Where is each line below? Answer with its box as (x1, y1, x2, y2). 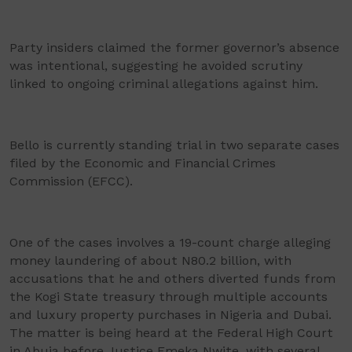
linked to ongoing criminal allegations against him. (9, 75, 318, 91)
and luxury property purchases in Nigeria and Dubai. (9, 306, 332, 322)
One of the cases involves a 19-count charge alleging (9, 234, 331, 250)
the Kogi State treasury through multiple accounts (9, 288, 328, 304)
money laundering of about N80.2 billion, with (9, 252, 291, 268)
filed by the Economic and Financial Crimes (9, 155, 276, 170)
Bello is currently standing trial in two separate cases (9, 137, 339, 152)
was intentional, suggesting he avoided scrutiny (9, 57, 302, 73)
